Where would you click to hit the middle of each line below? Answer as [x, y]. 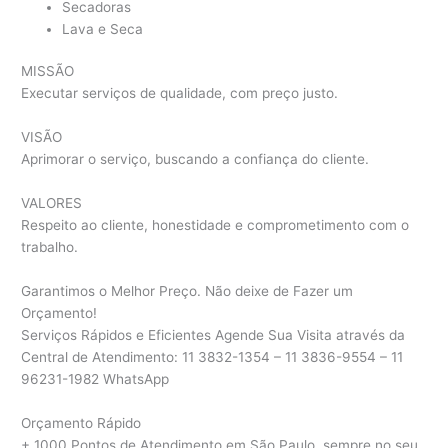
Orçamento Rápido [81, 422]
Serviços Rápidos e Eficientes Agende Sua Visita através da [213, 335]
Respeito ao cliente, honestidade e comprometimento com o [215, 225]
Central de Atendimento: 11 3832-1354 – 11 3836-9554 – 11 [212, 357]
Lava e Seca [103, 28]
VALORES [52, 203]
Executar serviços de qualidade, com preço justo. [180, 93]
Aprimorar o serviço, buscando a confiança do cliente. [195, 159]
